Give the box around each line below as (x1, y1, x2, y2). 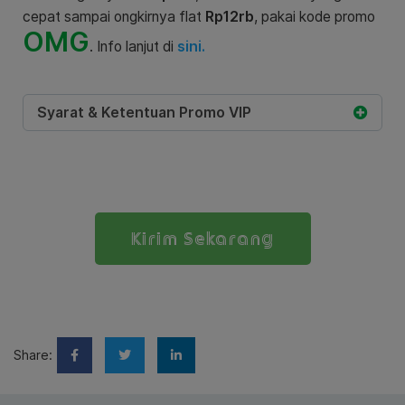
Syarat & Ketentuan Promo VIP (37, 103, 251, 121)
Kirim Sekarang (130, 228, 275, 249)
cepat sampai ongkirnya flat (23, 7, 205, 25)
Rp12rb (205, 7, 254, 25)
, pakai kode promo (254, 7, 375, 25)
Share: (14, 346, 52, 363)
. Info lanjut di (89, 37, 177, 55)
